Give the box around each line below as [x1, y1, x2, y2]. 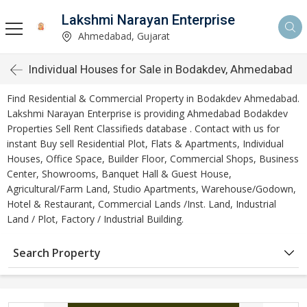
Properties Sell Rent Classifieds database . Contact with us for [7, 122, 280, 135]
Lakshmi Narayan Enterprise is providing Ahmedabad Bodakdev [7, 107, 288, 120]
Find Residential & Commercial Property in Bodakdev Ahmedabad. [7, 92, 299, 105]
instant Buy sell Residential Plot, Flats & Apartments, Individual [7, 137, 284, 150]
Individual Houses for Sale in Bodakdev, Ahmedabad [29, 62, 293, 76]
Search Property [13, 245, 101, 260]
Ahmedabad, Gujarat [75, 29, 170, 42]
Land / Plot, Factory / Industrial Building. [7, 212, 184, 225]
